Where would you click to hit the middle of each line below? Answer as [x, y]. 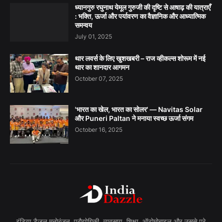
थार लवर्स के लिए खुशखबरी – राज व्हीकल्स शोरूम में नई [140, 58]
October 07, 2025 [99, 79]
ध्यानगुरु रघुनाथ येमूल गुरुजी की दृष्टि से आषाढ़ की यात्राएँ [143, 7]
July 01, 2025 [93, 37]
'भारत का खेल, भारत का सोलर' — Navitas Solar [139, 110]
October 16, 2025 [99, 130]
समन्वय [83, 25]
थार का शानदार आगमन [102, 67]
